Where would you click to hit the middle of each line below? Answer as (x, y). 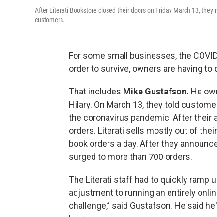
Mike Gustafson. (156, 92)
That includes (96, 92)
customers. (50, 20)
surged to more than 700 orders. (132, 157)
